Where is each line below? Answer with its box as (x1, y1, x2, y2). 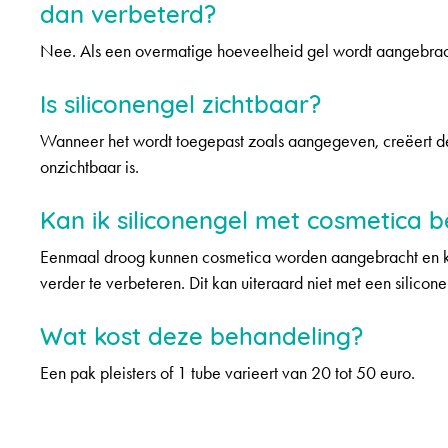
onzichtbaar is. (40, 157, 139, 177)
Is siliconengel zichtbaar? (40, 85, 321, 119)
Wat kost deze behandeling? (40, 317, 363, 351)
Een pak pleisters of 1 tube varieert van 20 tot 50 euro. (40, 363, 415, 383)
